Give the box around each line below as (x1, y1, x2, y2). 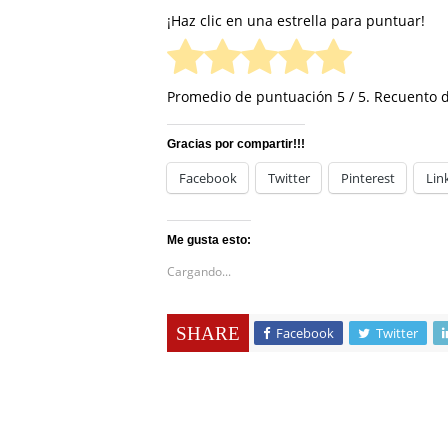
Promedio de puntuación (167, 88, 337, 107)
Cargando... (167, 263, 231, 281)
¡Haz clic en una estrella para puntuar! (167, 11, 425, 30)
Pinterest (341, 169, 395, 188)
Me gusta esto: (167, 233, 251, 248)
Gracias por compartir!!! (167, 137, 305, 152)
